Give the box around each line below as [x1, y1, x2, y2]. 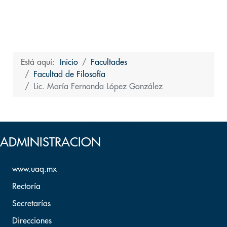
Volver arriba [92, 124, 140, 132]
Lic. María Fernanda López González [33, 83, 163, 91]
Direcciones [12, 217, 52, 225]
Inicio [60, 58, 78, 66]
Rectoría [12, 182, 41, 191]
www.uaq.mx [12, 165, 57, 173]
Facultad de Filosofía [33, 70, 105, 79]
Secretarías [12, 200, 51, 208]
